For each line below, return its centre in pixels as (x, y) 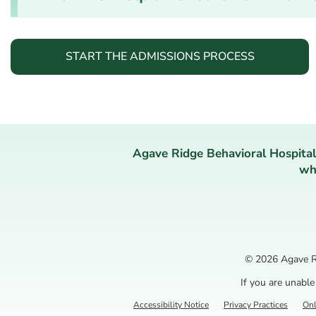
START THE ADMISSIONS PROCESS (160, 56)
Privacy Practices (256, 304)
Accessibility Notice (171, 304)
